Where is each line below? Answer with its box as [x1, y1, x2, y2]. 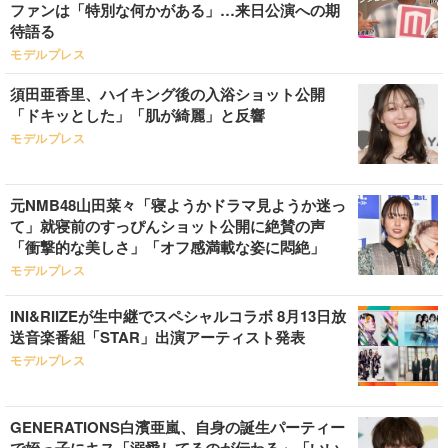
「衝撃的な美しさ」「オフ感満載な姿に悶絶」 [10, 236, 325, 258]
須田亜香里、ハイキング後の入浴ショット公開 [10, 83, 325, 105]
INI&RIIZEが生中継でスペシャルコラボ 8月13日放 [10, 305, 346, 327]
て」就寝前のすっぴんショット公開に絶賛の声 [10, 215, 325, 237]
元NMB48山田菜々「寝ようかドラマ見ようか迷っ [10, 194, 346, 216]
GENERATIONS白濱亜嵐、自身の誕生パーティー [10, 416, 345, 438]
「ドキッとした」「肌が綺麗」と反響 [10, 104, 265, 126]
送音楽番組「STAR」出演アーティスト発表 [10, 326, 305, 348]
